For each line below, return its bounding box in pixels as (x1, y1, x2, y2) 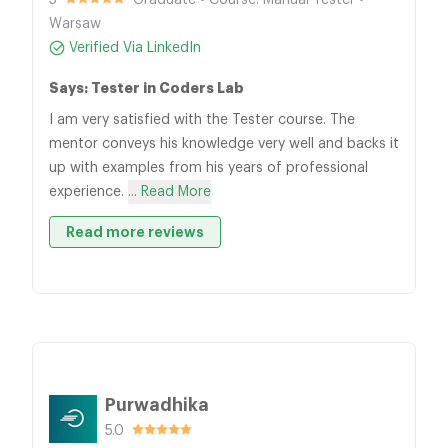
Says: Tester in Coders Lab (49, 81, 244, 95)
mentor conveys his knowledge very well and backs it (49, 137, 399, 151)
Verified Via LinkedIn (69, 41, 201, 55)
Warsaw (49, 17, 101, 31)
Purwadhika (105, 396, 209, 414)
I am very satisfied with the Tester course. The (49, 113, 355, 127)
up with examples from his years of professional (49, 161, 368, 175)
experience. (49, 185, 128, 199)
